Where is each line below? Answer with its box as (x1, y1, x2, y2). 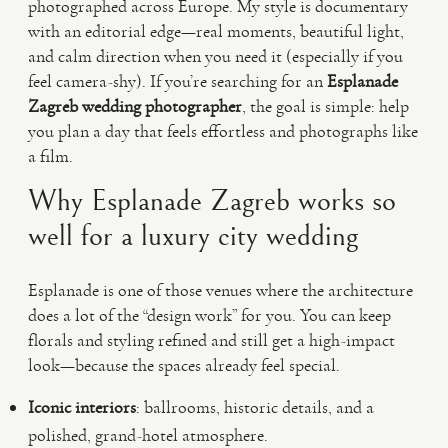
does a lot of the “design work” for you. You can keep (28, 304, 391, 326)
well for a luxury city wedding (28, 219, 358, 253)
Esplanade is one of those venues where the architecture (28, 279, 413, 301)
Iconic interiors (28, 396, 136, 418)
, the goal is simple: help (242, 95, 409, 117)
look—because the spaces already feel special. (28, 354, 340, 376)
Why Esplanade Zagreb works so (28, 184, 396, 218)
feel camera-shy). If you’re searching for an (28, 70, 327, 92)
